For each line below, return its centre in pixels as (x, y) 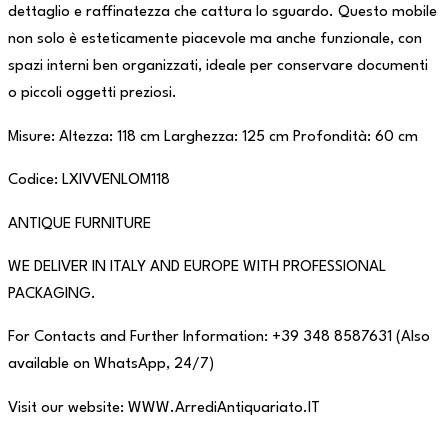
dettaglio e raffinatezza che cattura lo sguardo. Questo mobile (222, 13)
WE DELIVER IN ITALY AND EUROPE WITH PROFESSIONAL (197, 268)
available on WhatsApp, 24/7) (111, 365)
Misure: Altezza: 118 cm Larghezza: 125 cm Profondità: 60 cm (213, 137)
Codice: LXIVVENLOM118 (89, 181)
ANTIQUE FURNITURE (79, 224)
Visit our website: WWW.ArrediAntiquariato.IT (164, 408)
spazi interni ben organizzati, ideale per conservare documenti (218, 67)
